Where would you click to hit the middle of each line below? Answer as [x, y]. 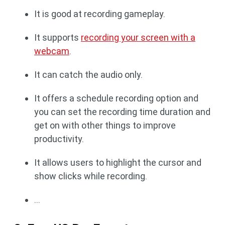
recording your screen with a [138, 37]
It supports [58, 37]
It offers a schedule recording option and [116, 98]
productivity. [59, 139]
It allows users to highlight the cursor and [118, 162]
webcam [52, 51]
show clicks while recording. [91, 176]
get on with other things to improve [105, 125]
